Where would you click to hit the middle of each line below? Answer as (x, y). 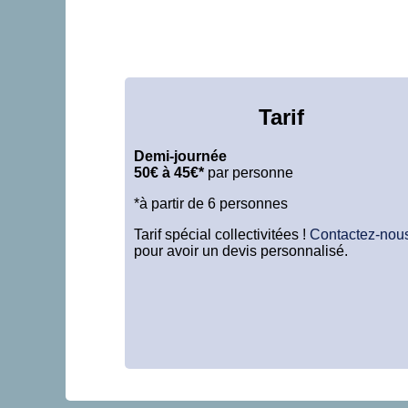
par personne (249, 172)
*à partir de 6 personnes (211, 203)
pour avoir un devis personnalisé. (241, 250)
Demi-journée (180, 156)
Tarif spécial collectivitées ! (222, 234)
